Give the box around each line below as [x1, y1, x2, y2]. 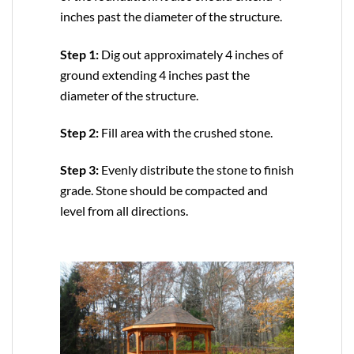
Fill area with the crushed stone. [99, 124, 273, 140]
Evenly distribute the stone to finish [99, 161, 294, 177]
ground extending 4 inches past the [60, 66, 250, 82]
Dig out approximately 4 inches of [99, 46, 283, 62]
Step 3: [60, 161, 99, 177]
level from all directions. [60, 202, 188, 218]
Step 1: [60, 46, 99, 62]
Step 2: [60, 124, 99, 140]
